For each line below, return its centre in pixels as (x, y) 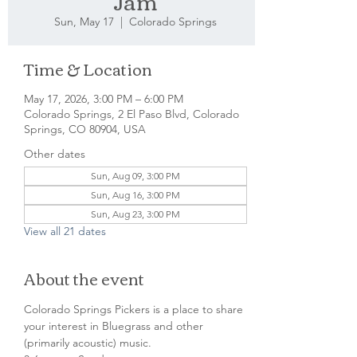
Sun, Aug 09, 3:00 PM (135, 176)
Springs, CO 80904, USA (85, 129)
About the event (84, 278)
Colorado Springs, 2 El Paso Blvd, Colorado (131, 114)
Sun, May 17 (84, 22)
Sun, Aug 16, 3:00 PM (135, 195)
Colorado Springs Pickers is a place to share (135, 309)
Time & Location (88, 68)
